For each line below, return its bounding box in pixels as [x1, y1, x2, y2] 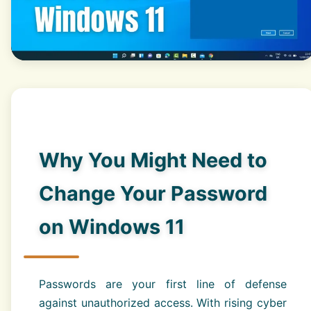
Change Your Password [39, 181, 267, 206]
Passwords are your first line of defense [39, 277, 287, 292]
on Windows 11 [39, 215, 185, 239]
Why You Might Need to [39, 148, 267, 173]
